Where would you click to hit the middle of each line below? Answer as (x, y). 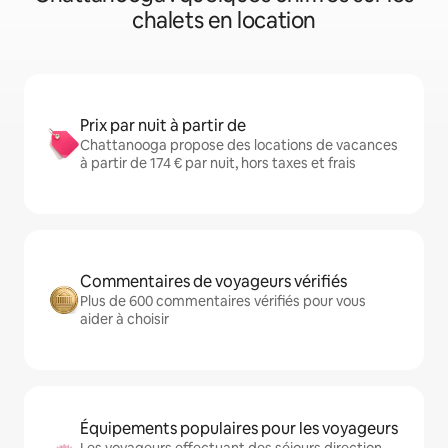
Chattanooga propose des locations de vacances (239, 145)
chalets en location (224, 20)
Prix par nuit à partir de (163, 125)
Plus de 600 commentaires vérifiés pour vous (223, 301)
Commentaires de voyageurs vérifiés (213, 281)
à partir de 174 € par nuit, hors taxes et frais (218, 163)
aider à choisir (124, 319)
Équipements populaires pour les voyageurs (239, 428)
